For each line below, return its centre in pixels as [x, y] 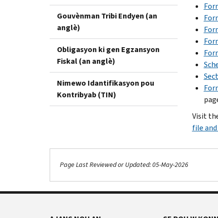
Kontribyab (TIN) [87, 94]
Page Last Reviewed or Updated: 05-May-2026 [124, 165]
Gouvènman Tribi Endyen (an [107, 16]
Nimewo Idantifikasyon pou [106, 83]
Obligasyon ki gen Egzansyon [108, 49]
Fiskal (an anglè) [86, 61]
